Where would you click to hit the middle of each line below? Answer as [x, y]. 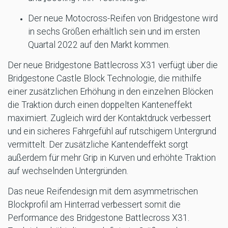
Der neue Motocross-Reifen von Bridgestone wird [123, 19]
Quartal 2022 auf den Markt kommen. [99, 45]
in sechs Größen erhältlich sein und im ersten [114, 32]
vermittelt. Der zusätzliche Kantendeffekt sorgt [98, 145]
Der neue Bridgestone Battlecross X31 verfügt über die [113, 65]
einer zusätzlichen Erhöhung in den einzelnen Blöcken [110, 92]
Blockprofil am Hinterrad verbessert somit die [94, 205]
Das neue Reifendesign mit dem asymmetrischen [103, 192]
